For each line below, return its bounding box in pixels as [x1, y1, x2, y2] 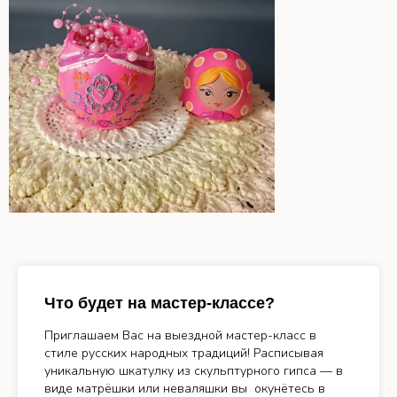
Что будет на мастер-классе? [44, 294, 275, 312]
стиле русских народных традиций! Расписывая [44, 345, 323, 362]
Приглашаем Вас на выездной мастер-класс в [44, 327, 316, 344]
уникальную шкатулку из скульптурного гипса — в [44, 362, 343, 379]
